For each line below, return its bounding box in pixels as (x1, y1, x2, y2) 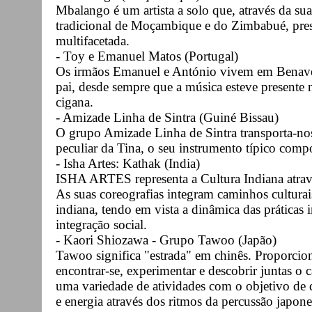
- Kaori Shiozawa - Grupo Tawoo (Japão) (56, 232, 276, 247)
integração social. (56, 217, 147, 232)
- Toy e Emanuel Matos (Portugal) (56, 48, 238, 63)
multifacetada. (56, 33, 130, 48)
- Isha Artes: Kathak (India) (56, 155, 200, 171)
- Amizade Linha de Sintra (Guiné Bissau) (56, 109, 279, 125)
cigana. (56, 94, 93, 109)
